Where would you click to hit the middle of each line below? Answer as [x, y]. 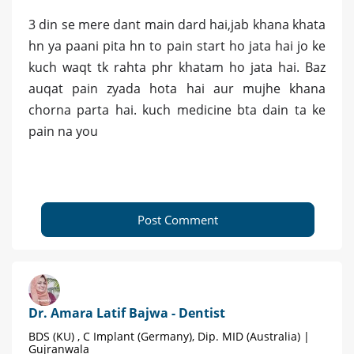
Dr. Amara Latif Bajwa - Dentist [127, 313]
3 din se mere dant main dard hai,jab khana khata [177, 25]
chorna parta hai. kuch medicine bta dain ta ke [177, 110]
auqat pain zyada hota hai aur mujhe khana [177, 89]
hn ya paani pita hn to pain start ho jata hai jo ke [177, 46]
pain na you [63, 132]
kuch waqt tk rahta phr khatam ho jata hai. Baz [177, 68]
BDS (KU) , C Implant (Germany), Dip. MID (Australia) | [169, 337]
